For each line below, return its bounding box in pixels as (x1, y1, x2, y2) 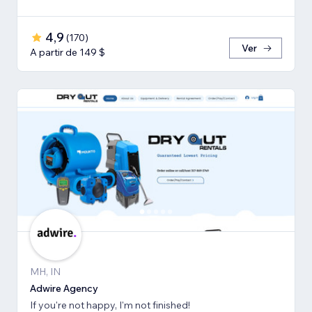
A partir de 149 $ (30, 46, 105, 59)
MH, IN (30, 265, 61, 279)
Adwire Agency (30, 282, 98, 295)
